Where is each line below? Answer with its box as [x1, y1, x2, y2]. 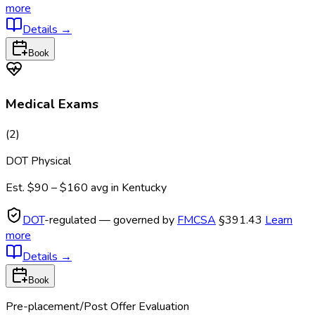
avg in [91, 179, 122, 195]
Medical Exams [6, 94, 98, 113]
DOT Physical [6, 153, 71, 169]
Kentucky [122, 179, 167, 195]
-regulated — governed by [44, 212, 177, 228]
